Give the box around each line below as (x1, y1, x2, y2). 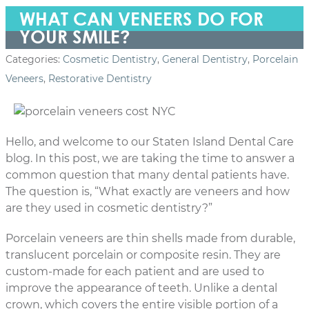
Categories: (6, 53, 63, 66)
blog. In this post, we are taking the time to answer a (6, 152, 295, 165)
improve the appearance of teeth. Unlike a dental (6, 281, 277, 295)
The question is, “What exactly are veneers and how (6, 185, 290, 198)
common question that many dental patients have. (6, 168, 289, 181)
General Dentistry (162, 53, 248, 66)
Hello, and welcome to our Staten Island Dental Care (6, 135, 294, 148)
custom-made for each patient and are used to (6, 265, 264, 278)
